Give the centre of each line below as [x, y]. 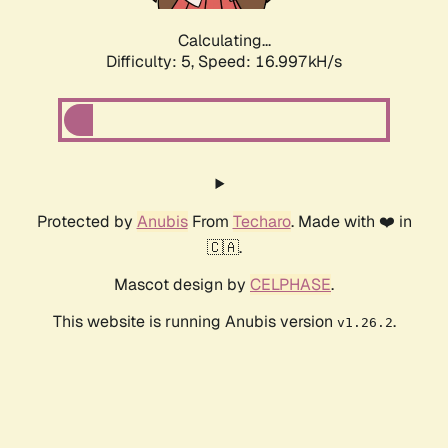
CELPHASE [290, 285]
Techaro [261, 222]
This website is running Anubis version [194, 322]
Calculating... [224, 41]
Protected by [86, 222]
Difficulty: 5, [152, 62]
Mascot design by [182, 285]
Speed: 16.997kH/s [270, 62]
